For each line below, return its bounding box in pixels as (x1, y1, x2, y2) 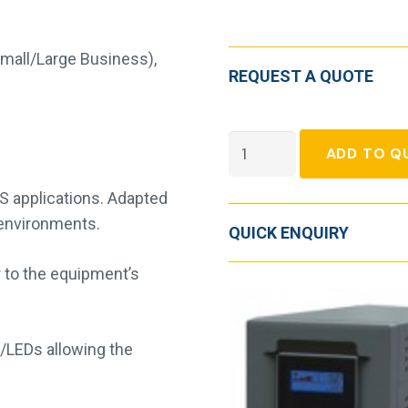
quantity (228, 209, 286, 229)
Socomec (228, 132, 298, 152)
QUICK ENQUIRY (229, 222, 349, 242)
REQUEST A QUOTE (229, 66, 373, 86)
